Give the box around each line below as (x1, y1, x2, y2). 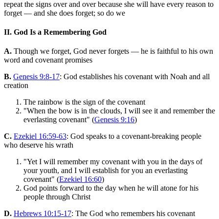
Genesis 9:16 (94, 115, 134, 124)
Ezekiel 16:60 (59, 175, 102, 184)
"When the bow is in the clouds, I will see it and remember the (23, 107, 215, 115)
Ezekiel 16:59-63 (14, 132, 66, 141)
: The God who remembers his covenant (71, 209, 195, 218)
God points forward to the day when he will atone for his (23, 184, 198, 193)
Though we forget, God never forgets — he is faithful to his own (12, 47, 213, 56)
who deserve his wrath (4, 141, 73, 150)
